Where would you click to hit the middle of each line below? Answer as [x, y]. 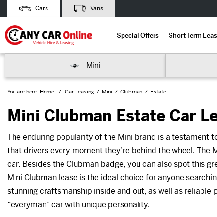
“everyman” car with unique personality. [78, 205]
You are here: [23, 92]
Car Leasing [79, 92]
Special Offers [138, 35]
